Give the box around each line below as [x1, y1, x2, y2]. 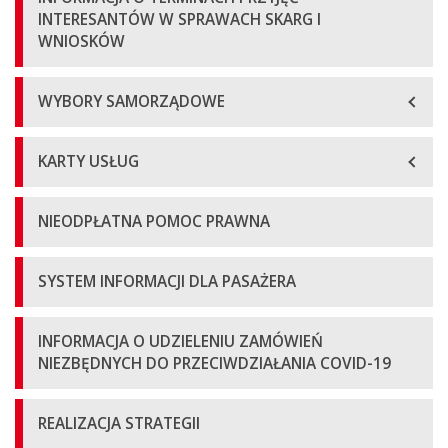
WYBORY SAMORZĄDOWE [38, 91, 225, 112]
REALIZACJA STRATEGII [38, 413, 200, 434]
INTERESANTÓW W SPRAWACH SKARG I [38, 9, 321, 30]
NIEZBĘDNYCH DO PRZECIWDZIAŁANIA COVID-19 [38, 353, 391, 374]
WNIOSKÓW [38, 31, 125, 52]
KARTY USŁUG [38, 151, 139, 172]
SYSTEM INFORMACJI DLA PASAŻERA [38, 271, 296, 292]
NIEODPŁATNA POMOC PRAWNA [38, 211, 270, 232]
